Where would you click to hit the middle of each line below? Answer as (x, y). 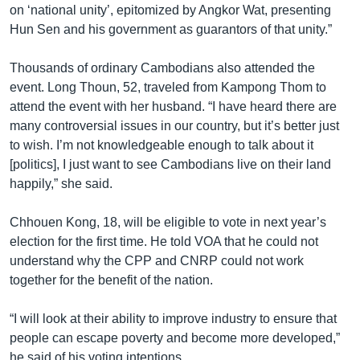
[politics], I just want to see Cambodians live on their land (170, 164)
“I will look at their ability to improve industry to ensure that (173, 318)
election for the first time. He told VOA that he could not (164, 241)
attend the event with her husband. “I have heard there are (173, 106)
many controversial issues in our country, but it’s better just (174, 125)
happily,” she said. (61, 183)
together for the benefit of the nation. (111, 280)
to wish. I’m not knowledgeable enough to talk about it (162, 145)
